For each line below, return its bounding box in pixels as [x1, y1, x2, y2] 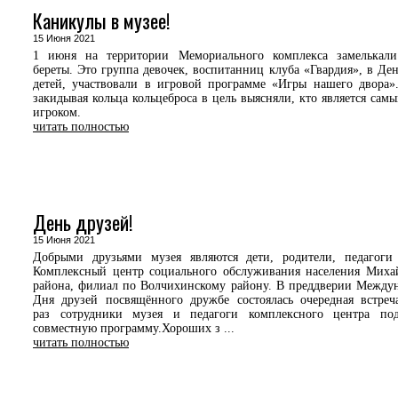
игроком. [33, 106, 81, 119]
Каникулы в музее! [33, 6, 170, 35]
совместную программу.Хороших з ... [33, 322, 235, 335]
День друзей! [33, 208, 132, 236]
